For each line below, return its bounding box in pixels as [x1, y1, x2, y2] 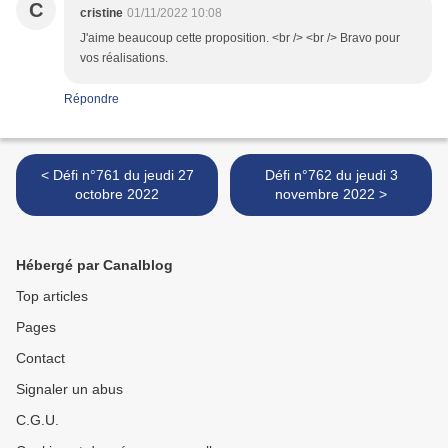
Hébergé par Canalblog [16, 257, 173, 274]
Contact [16, 350, 65, 367]
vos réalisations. [80, 51, 168, 66]
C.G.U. [16, 412, 59, 429]
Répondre [64, 92, 119, 107]
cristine [80, 6, 123, 21]
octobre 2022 [75, 186, 159, 203]
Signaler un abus [16, 381, 123, 398]
